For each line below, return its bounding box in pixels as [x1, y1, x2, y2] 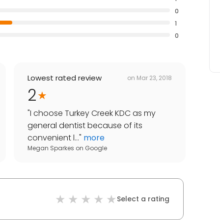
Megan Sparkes [27, 144, 74, 153]
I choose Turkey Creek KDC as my [30, 108, 156, 119]
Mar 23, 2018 [137, 73, 172, 82]
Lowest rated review [27, 73, 102, 83]
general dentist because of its [27, 120, 142, 132]
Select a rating [117, 194, 169, 204]
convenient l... [27, 132, 79, 144]
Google [85, 144, 107, 153]
